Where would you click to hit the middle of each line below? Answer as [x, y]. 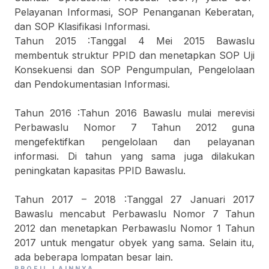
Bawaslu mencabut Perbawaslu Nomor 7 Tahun [134, 214]
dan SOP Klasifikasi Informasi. [82, 26]
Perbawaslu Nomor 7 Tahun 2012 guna [134, 127]
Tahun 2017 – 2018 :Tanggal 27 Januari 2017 [134, 199]
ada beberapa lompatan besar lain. [94, 257]
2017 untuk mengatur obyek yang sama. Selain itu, [134, 243]
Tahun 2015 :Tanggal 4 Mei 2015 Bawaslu [134, 41]
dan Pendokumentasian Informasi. [92, 84]
